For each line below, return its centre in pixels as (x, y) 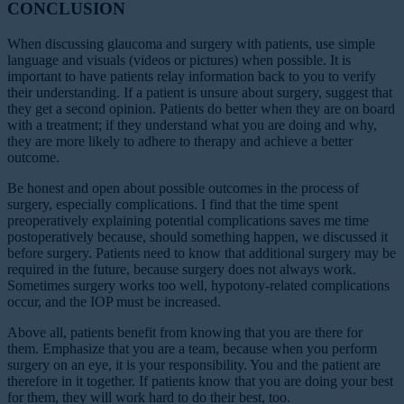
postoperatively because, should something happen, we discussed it (197, 236)
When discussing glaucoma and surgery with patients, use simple (191, 43)
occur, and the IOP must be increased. (114, 301)
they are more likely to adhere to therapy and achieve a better (180, 141)
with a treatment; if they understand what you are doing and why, (192, 124)
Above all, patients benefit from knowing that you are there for (185, 332)
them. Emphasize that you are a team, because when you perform (192, 348)
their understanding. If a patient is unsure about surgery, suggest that (200, 92)
